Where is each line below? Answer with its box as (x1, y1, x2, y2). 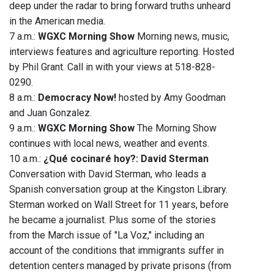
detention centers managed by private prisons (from (9, 260, 231, 272)
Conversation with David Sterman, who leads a (9, 168, 206, 180)
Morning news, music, (135, 31, 229, 43)
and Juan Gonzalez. (9, 107, 92, 119)
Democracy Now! (35, 92, 116, 104)
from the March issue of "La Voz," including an (9, 229, 204, 242)
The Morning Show (135, 122, 217, 135)
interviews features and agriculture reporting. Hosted (9, 46, 234, 58)
